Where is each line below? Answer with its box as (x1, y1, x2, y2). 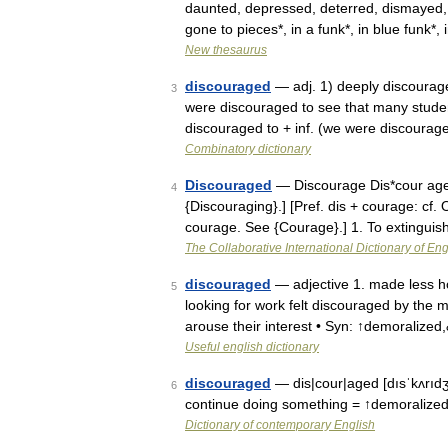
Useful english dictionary (185, 340, 319, 354)
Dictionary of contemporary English (185, 418, 375, 432)
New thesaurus (185, 43, 267, 57)
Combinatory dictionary (185, 142, 311, 156)
